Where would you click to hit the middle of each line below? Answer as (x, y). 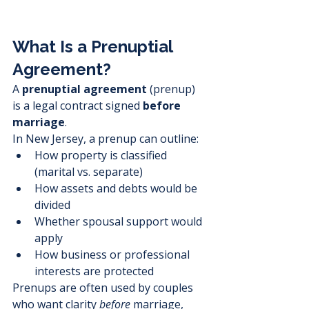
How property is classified (102, 156)
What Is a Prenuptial (94, 47)
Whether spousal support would (120, 222)
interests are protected (94, 271)
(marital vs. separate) (89, 172)
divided (52, 205)
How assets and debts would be (117, 189)
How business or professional (113, 255)
